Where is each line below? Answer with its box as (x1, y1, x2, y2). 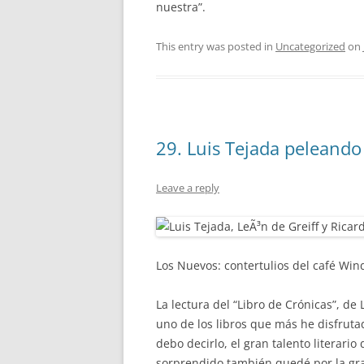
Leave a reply (156, 180, 219, 195)
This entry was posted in (156, 39, 275, 54)
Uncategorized (275, 39, 345, 54)
